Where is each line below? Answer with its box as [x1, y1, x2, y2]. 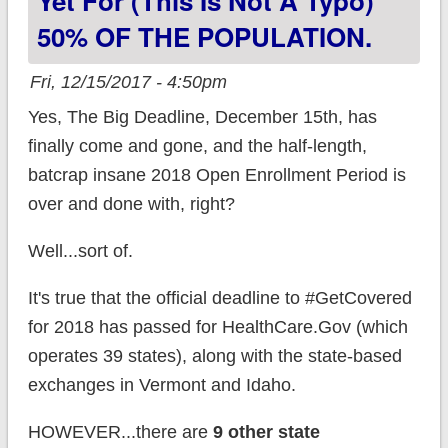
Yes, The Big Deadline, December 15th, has [27, 107, 377, 128]
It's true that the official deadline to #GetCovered [27, 288, 412, 309]
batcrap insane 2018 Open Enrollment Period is [27, 165, 406, 186]
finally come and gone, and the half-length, [27, 136, 367, 157]
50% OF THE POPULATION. [36, 18, 372, 56]
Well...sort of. [27, 241, 133, 262]
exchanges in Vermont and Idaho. [27, 375, 296, 396]
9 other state [212, 422, 320, 443]
